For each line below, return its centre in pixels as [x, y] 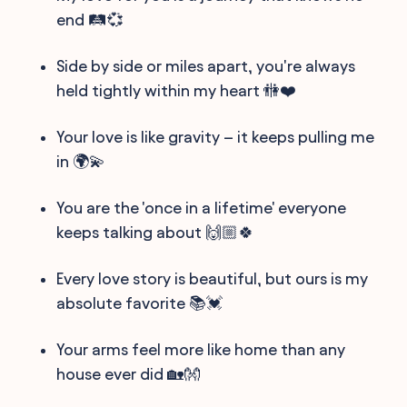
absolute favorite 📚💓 [140, 303]
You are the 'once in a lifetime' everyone [202, 207]
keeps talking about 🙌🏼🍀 [156, 232]
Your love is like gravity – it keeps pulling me [216, 136]
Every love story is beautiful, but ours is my [213, 278]
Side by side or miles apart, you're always [206, 65]
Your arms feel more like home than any [201, 349]
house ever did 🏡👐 [129, 373]
